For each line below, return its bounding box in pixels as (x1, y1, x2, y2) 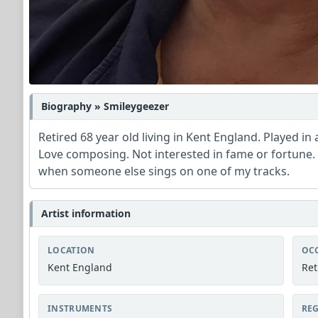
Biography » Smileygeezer (41, 99, 169, 114)
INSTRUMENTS (48, 302, 113, 315)
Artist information (41, 207, 131, 221)
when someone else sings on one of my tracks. (38, 163, 290, 180)
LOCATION (48, 244, 95, 257)
